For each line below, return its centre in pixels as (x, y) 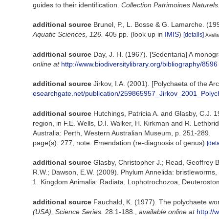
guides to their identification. (77, 5)
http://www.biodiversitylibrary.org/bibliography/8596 (139, 64)
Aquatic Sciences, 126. (68, 34)
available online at (167, 211)
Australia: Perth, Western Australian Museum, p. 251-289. (122, 133)
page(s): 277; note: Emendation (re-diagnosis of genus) (120, 142)
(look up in (147, 34)
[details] (194, 35)
